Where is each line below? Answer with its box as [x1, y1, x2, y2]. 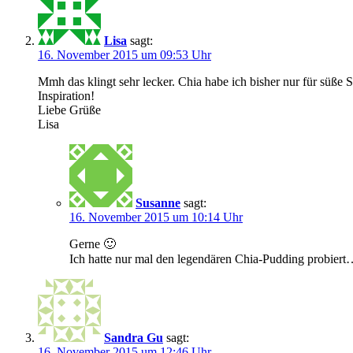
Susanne [136, 195, 180, 210]
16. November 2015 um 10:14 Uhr [69, 210, 243, 224]
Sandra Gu [104, 330, 163, 344]
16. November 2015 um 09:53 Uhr [38, 47, 211, 61]
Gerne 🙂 [69, 236, 116, 251]
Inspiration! [38, 88, 95, 102]
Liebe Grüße [38, 102, 101, 117]
